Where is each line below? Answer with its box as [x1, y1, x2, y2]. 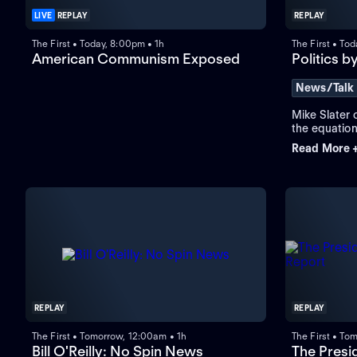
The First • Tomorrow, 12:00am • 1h [32, 330, 187, 343]
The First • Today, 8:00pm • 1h [32, 37, 165, 50]
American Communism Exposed [32, 50, 240, 68]
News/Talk [296, 81, 355, 95]
